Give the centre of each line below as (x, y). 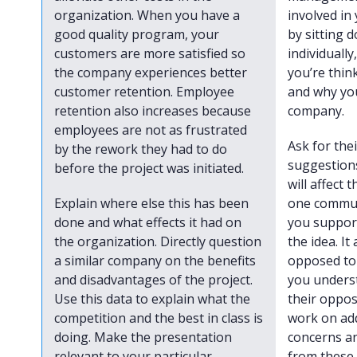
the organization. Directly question (158, 241)
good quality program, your (137, 34)
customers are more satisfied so (150, 53)
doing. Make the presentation (143, 337)
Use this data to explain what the (153, 299)
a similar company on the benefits (155, 261)
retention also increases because (153, 111)
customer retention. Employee (145, 92)
